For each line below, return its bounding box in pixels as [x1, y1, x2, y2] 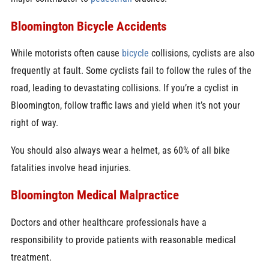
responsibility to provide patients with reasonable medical [10, 234, 236, 246]
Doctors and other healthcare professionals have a [10, 216, 207, 228]
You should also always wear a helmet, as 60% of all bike [10, 144, 230, 156]
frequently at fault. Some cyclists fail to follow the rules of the [10, 65, 252, 77]
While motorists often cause [10, 47, 119, 59]
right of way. [10, 117, 58, 129]
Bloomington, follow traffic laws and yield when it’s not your [10, 100, 240, 112]
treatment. [10, 251, 52, 263]
